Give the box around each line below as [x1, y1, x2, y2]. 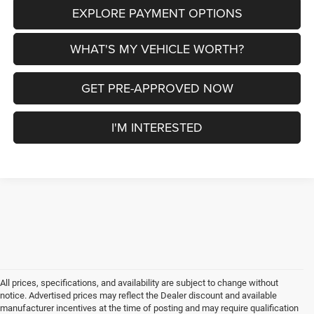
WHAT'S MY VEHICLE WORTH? [70, 40, 245, 58]
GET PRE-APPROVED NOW [81, 79, 233, 97]
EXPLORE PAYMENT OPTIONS [71, 4, 243, 22]
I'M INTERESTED [111, 118, 203, 137]
